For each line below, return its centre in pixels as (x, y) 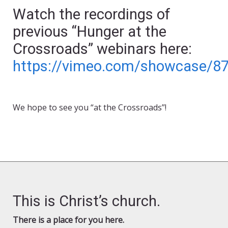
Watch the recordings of (92, 15)
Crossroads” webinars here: (102, 49)
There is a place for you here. (68, 220)
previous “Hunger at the (90, 32)
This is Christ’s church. (87, 201)
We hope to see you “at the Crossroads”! (90, 108)
